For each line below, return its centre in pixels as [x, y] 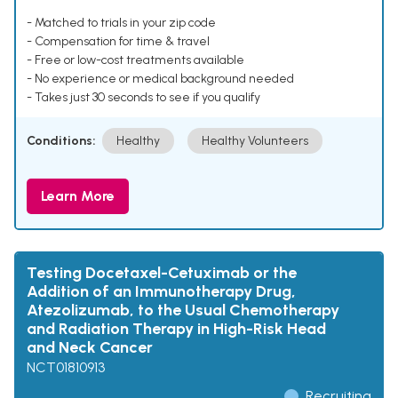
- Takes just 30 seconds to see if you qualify [143, 98]
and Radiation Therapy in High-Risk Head [176, 329]
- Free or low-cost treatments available [135, 60]
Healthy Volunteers [255, 141]
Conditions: [61, 141]
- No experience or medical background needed [160, 79]
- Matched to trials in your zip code [121, 23]
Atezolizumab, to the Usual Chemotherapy [183, 310]
